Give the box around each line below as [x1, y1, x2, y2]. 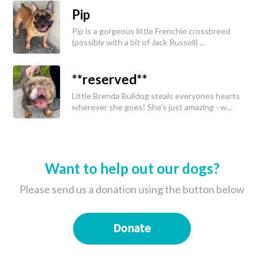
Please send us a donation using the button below [19, 182, 245, 196]
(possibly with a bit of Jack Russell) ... [72, 37, 205, 47]
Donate [113, 220, 151, 236]
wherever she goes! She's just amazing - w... [72, 101, 232, 112]
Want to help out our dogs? [44, 159, 220, 177]
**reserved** [72, 71, 147, 87]
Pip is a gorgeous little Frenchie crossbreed [72, 25, 230, 36]
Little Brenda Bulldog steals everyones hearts [72, 90, 240, 101]
